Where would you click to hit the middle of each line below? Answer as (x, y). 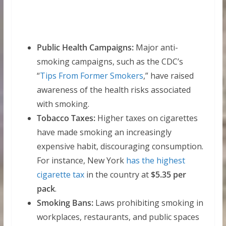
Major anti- (156, 48)
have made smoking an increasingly (104, 132)
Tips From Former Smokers (91, 76)
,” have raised (168, 76)
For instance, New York (81, 161)
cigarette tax (60, 175)
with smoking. (63, 104)
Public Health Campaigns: (85, 48)
